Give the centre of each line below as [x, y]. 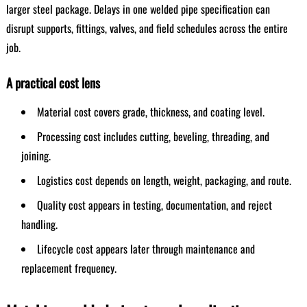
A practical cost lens [53, 83]
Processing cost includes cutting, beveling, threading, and [153, 136]
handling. [39, 224]
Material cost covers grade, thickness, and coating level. [150, 112]
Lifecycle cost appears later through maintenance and [146, 249]
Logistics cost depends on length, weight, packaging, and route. [164, 180]
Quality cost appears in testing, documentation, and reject [154, 205]
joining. [36, 156]
